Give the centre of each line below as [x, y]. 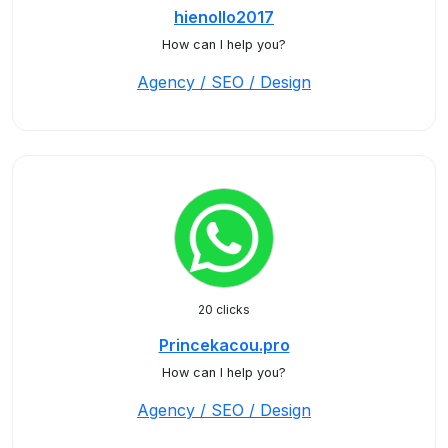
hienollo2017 [224, 17]
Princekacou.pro [224, 345]
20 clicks [224, 309]
